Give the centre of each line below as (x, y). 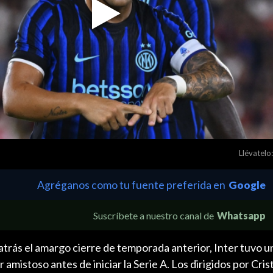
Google (247, 185)
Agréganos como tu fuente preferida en (131, 185)
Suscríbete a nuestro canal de (154, 215)
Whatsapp (241, 215)
